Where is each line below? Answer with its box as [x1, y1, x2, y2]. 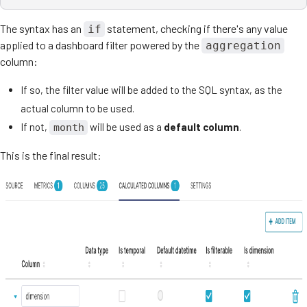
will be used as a [88, 120, 164, 133]
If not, [21, 120, 49, 133]
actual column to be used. [21, 101, 134, 114]
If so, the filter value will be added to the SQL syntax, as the [21, 83, 282, 96]
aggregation [205, 38, 281, 52]
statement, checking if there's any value [105, 21, 288, 35]
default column [164, 120, 240, 133]
